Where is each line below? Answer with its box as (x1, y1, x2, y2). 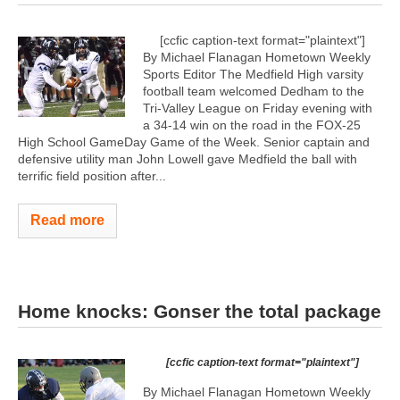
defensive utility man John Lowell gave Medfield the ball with (18, 151, 357, 166)
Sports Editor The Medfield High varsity (143, 66, 363, 81)
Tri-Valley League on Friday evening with (143, 100, 372, 115)
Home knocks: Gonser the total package (18, 301, 381, 321)
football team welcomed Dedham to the (143, 83, 364, 98)
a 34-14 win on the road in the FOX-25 (143, 117, 361, 132)
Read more (30, 212, 104, 228)
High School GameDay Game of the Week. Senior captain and (18, 134, 370, 149)
